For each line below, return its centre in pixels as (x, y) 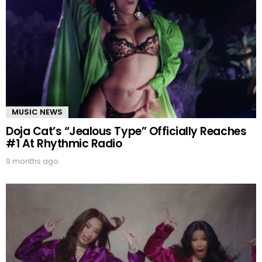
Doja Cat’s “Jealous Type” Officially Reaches (126, 132)
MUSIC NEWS (37, 112)
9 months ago (32, 161)
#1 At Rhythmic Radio (64, 144)
